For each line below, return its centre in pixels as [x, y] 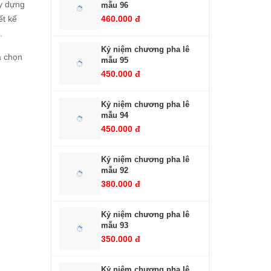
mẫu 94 [114, 116]
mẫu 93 [114, 226]
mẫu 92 [114, 171]
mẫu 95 [114, 60]
